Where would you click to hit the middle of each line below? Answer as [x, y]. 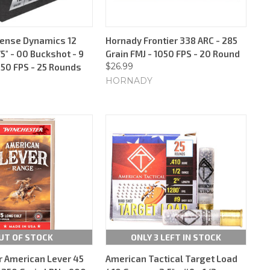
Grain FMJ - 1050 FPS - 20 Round [173, 53]
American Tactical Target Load [171, 258]
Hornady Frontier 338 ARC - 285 [171, 40]
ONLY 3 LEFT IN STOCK [176, 237]
